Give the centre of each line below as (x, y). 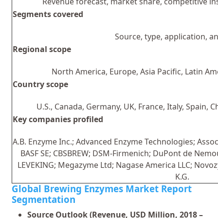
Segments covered (48, 14)
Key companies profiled (58, 119)
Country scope (40, 84)
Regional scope (42, 49)
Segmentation (44, 199)
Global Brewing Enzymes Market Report (102, 188)
